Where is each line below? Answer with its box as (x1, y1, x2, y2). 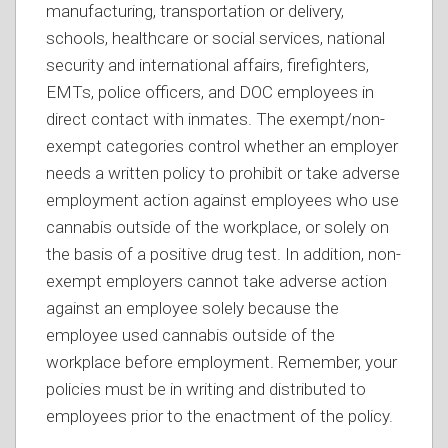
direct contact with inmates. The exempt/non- (46, 109, 385, 129)
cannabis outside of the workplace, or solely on (46, 217, 389, 237)
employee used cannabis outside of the (46, 325, 335, 345)
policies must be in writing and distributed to (46, 379, 366, 399)
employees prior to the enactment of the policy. (46, 406, 393, 426)
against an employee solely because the (46, 298, 339, 318)
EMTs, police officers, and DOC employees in (46, 82, 374, 102)
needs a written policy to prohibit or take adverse (46, 163, 400, 183)
